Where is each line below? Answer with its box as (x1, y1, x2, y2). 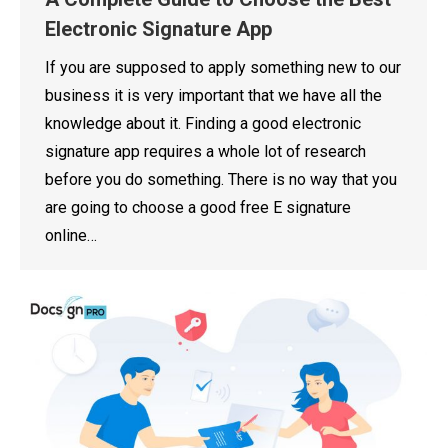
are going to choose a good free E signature (45, 197, 351, 217)
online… (45, 225, 97, 245)
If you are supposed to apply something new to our (45, 57, 401, 77)
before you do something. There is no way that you (45, 169, 397, 189)
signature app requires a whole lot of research (45, 141, 366, 161)
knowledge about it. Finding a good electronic (45, 113, 361, 133)
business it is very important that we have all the (45, 85, 382, 105)
